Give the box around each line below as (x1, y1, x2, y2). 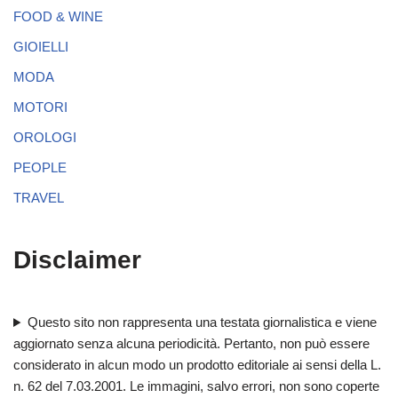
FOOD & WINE (13, 9, 103, 25)
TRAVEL (13, 190, 64, 206)
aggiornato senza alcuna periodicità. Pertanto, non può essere (13, 336, 370, 352)
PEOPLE (13, 160, 67, 176)
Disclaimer (13, 246, 141, 275)
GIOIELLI (13, 39, 68, 55)
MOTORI (13, 99, 68, 115)
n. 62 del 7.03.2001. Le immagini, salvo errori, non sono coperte (13, 378, 379, 394)
